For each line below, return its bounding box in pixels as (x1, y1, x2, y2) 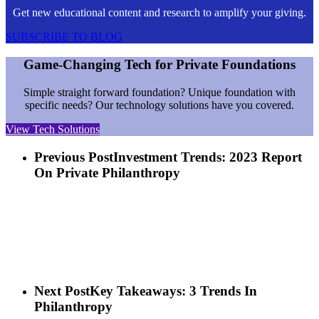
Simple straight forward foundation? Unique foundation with (23, 85, 296, 98)
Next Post (34, 283, 90, 298)
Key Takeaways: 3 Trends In (90, 283, 257, 298)
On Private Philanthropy (34, 164, 180, 180)
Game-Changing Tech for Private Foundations (23, 57, 296, 73)
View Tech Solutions (6, 122, 100, 135)
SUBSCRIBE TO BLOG (6, 31, 122, 43)
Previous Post (34, 149, 113, 164)
